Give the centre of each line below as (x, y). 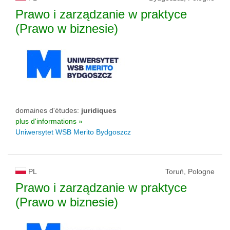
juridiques (99, 111)
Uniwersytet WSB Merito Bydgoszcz (73, 132)
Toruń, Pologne (190, 172)
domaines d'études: (48, 111)
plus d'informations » (49, 121)
